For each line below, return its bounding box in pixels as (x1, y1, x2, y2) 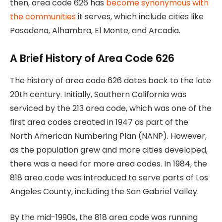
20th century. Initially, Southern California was (10, 88, 186, 100)
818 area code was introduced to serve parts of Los (10, 171, 208, 183)
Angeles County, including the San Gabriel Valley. (10, 185, 199, 197)
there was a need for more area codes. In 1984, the (10, 158, 207, 169)
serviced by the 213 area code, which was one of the (10, 102, 212, 114)
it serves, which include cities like (76, 10, 204, 22)
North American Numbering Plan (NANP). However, (10, 130, 207, 142)
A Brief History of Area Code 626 (10, 51, 174, 66)
